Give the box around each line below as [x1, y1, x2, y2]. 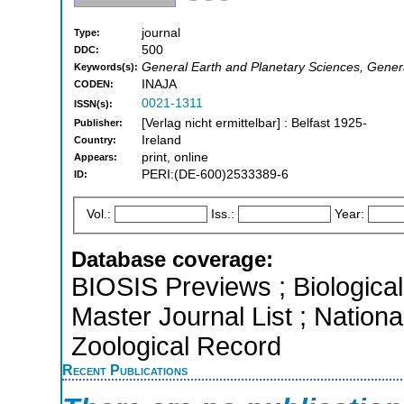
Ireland [142, 133, 181, 148]
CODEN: [74, 78, 114, 90]
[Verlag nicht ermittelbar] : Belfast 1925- [142, 116, 367, 131]
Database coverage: [71, 246, 273, 271]
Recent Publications [62, 361, 188, 378]
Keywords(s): [74, 61, 138, 73]
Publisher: [74, 117, 123, 129]
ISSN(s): [74, 98, 113, 110]
